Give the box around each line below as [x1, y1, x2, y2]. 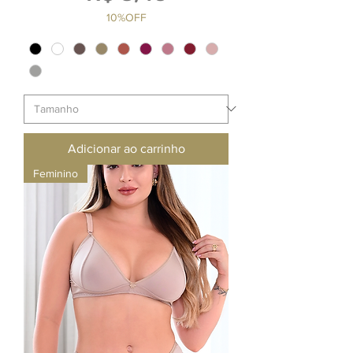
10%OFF [106, 10, 147, 24]
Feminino [33, 166, 78, 180]
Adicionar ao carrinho [67, 141, 185, 155]
